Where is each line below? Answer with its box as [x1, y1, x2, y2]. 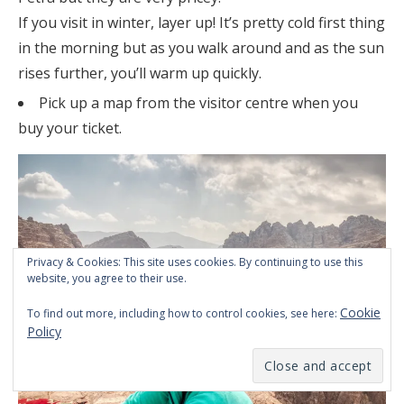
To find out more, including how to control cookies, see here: [27, 306, 340, 321]
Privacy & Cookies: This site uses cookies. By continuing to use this [27, 254, 363, 270]
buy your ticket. [18, 117, 122, 138]
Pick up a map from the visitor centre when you [39, 92, 358, 113]
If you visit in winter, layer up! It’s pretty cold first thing [18, 12, 385, 32]
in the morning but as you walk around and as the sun [18, 37, 384, 58]
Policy [27, 323, 61, 340]
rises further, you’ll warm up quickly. [18, 62, 262, 83]
